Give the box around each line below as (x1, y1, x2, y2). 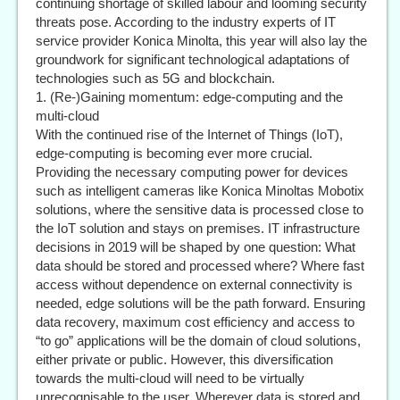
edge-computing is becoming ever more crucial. (36, 146, 312, 162)
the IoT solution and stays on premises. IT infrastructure (36, 221, 360, 237)
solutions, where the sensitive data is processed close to (36, 202, 363, 218)
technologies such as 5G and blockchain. (36, 71, 275, 87)
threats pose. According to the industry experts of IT (36, 14, 336, 30)
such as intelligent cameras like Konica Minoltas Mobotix (36, 183, 364, 199)
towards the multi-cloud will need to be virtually (36, 371, 304, 387)
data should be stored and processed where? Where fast (36, 258, 364, 274)
